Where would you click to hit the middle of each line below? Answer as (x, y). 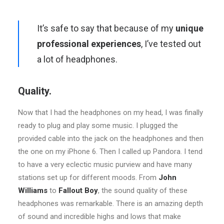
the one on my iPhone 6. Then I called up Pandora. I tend (110, 151)
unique (189, 28)
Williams (33, 190)
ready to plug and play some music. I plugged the (98, 125)
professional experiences (89, 43)
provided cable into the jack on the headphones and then (111, 138)
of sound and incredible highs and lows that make (99, 216)
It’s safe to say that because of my (106, 28)
